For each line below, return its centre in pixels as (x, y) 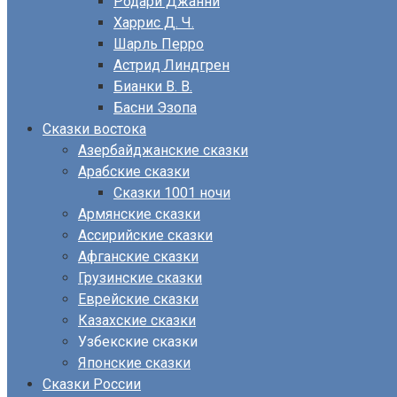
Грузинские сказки (140, 278)
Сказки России (92, 384)
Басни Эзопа (155, 108)
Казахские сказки (137, 320)
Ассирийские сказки (145, 235)
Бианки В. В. (153, 86)
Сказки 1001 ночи (172, 193)
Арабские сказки (134, 171)
